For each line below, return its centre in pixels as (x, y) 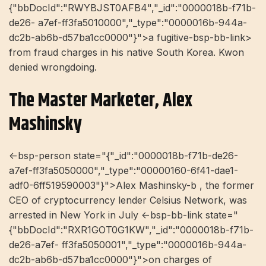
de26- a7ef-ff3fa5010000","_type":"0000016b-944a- (128, 23)
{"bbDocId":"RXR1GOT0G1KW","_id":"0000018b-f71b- (131, 229)
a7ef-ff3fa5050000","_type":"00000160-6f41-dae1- (123, 170)
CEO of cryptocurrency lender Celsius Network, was (128, 200)
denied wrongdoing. (53, 67)
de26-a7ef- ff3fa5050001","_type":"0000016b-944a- (128, 244)
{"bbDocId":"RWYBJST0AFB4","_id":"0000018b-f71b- (132, 8)
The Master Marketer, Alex (101, 101)
